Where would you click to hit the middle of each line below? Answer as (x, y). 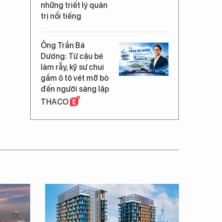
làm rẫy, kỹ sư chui (72, 67)
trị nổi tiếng (61, 16)
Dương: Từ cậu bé (72, 56)
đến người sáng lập (75, 89)
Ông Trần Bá (63, 45)
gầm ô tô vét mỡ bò (75, 78)
